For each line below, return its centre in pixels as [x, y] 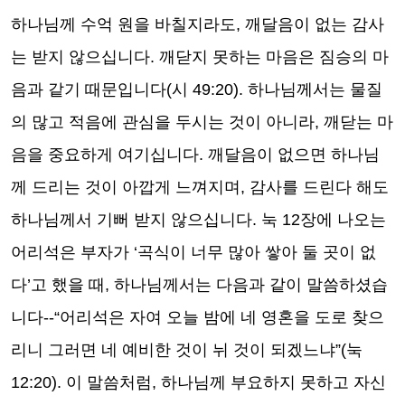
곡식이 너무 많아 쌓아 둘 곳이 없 [257, 252]
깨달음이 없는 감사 [315, 24]
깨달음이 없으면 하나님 [294, 155]
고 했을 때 [68, 285]
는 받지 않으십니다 [80, 57]
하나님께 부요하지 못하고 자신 [273, 382]
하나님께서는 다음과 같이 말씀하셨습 [251, 285]
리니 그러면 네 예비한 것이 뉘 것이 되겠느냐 [173, 350]
